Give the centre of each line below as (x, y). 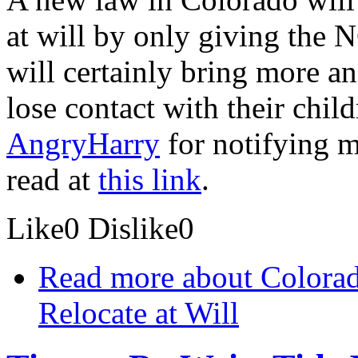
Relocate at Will (139, 313)
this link (150, 180)
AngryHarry (83, 144)
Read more (106, 277)
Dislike (133, 229)
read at (52, 180)
